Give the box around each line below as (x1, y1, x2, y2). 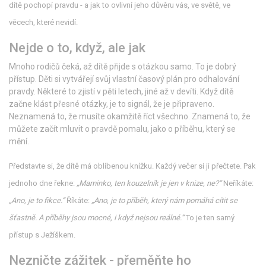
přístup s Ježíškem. (9, 230, 75, 240)
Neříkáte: (221, 179, 254, 188)
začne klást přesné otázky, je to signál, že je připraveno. (9, 99, 214, 109)
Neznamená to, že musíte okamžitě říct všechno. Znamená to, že (9, 112, 251, 122)
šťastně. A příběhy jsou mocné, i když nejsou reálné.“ (9, 213, 184, 223)
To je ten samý (184, 213, 235, 223)
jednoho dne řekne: (9, 179, 77, 188)
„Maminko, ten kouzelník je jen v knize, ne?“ (77, 179, 221, 188)
